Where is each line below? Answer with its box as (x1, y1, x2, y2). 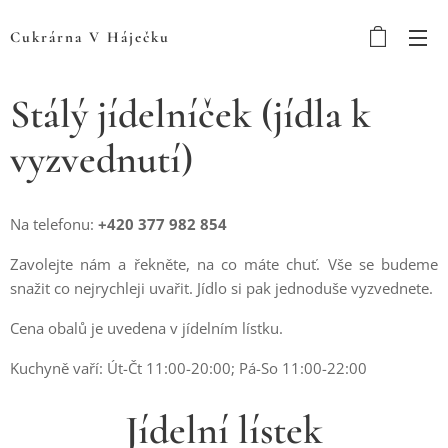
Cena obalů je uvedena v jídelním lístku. (10, 318, 283, 338)
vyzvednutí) (10, 135, 193, 183)
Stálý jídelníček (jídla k (10, 90, 371, 138)
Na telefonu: (10, 214, 94, 234)
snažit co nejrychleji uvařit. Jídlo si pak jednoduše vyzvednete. (10, 278, 433, 298)
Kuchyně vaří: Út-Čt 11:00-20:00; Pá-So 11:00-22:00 (10, 358, 367, 378)
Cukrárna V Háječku (10, 28, 170, 46)
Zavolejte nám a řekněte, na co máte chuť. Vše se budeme (10, 254, 438, 274)
